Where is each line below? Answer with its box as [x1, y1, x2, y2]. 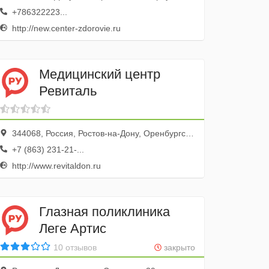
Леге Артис [39, 220, 107, 236]
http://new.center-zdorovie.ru [10, 23, 121, 33]
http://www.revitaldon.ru [10, 161, 101, 171]
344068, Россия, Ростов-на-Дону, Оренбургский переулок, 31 [10, 128, 186, 138]
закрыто [161, 243, 195, 252]
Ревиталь [39, 83, 97, 98]
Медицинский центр [39, 66, 161, 82]
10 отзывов [53, 243, 97, 252]
